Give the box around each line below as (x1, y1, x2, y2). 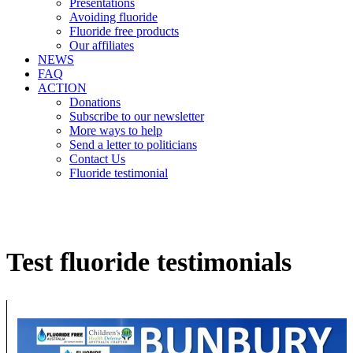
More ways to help (69, 123, 162, 137)
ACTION (38, 80, 87, 95)
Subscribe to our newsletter (69, 109, 204, 123)
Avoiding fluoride (69, 9, 158, 24)
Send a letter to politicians (69, 137, 197, 151)
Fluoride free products (69, 24, 179, 38)
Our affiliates (69, 38, 134, 52)
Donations (69, 95, 121, 109)
